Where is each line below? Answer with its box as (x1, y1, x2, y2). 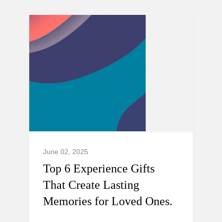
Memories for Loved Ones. (43, 195, 172, 208)
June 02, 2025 (43, 148, 88, 156)
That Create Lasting (43, 178, 139, 191)
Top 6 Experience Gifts (43, 162, 155, 175)
